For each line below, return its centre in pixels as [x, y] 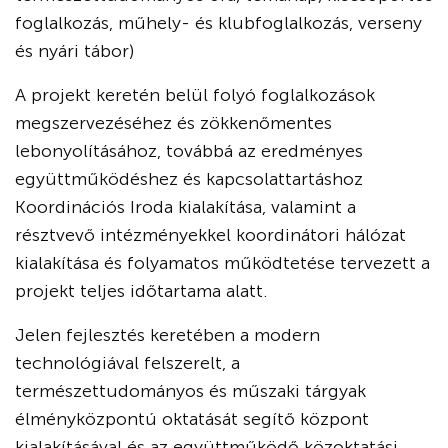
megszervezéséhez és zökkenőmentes [173, 123]
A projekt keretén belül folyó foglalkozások [195, 95]
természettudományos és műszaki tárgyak [190, 391]
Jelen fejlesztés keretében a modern [167, 335]
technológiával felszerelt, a [127, 363]
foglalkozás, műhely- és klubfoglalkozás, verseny [218, 23]
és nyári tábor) [74, 51]
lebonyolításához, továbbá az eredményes [189, 151]
